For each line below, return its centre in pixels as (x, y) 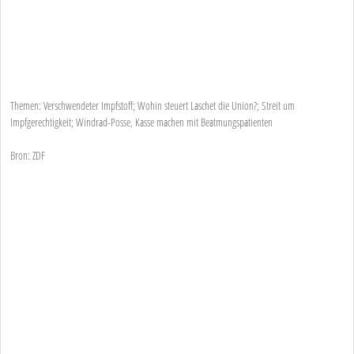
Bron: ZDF (28, 155)
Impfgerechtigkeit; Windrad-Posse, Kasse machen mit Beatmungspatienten (141, 122)
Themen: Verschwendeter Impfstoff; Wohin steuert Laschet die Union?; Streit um (153, 105)
